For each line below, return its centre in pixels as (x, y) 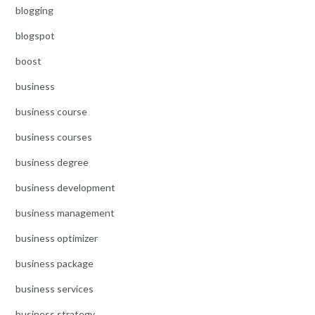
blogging (34, 11)
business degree (52, 162)
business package (54, 264)
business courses (54, 137)
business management (65, 213)
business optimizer (57, 238)
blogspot (35, 36)
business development (65, 188)
